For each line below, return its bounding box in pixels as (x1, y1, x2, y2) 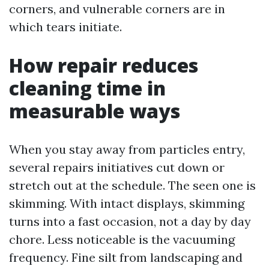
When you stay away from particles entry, (9, 142, 245, 157)
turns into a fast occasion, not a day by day (9, 214, 251, 229)
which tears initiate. (9, 19, 122, 34)
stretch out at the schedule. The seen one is (9, 178, 256, 193)
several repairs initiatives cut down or (9, 160, 225, 175)
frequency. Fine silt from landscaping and (9, 250, 243, 265)
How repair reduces (9, 52, 198, 78)
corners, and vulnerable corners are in (9, 1, 225, 16)
